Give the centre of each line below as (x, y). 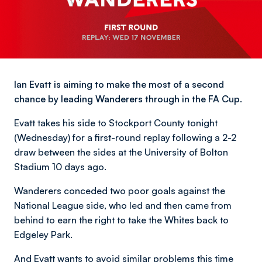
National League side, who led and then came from (123, 205)
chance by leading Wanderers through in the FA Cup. (128, 99)
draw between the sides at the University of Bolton (121, 152)
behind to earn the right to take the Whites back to (121, 220)
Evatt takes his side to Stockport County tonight (116, 123)
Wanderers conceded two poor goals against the (120, 191)
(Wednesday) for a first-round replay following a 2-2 (125, 137)
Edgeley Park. (43, 235)
